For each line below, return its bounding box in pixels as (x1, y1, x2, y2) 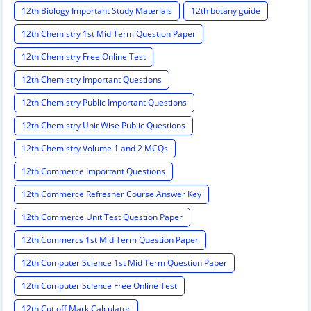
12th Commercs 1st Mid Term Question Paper (22, 234, 199, 246)
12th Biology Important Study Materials (22, 5, 172, 17)
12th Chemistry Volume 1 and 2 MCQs (22, 142, 168, 155)
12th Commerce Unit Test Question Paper (22, 211, 183, 224)
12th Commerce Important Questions (22, 165, 165, 178)
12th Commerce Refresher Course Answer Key (22, 188, 201, 201)
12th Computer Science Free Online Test (22, 280, 177, 292)
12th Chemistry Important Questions (22, 74, 162, 86)
